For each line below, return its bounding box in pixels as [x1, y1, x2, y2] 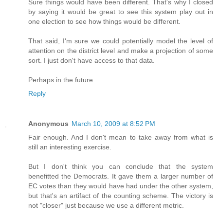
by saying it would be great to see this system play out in [28, 8, 213, 16]
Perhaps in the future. [28, 76, 95, 84]
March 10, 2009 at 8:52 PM [72, 120, 155, 128]
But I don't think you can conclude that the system [28, 163, 213, 171]
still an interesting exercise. [28, 143, 111, 151]
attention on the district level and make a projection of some [28, 47, 213, 55]
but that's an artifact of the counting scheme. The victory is [28, 192, 213, 200]
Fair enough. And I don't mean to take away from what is [28, 133, 213, 142]
